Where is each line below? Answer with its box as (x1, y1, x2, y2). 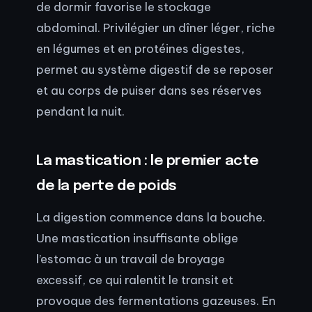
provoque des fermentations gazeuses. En (36, 293, 276, 309)
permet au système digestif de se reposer (36, 62, 274, 77)
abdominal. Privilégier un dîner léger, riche (36, 20, 275, 36)
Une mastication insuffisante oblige (36, 231, 238, 246)
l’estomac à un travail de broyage (36, 251, 225, 267)
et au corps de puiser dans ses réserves (36, 83, 262, 98)
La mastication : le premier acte (36, 154, 259, 169)
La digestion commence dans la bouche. (36, 210, 265, 225)
